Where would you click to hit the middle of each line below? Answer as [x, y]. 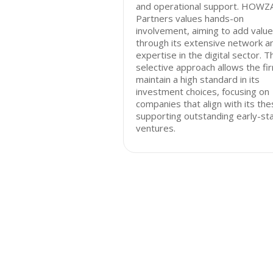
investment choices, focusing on [203, 91]
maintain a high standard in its [198, 79]
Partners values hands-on [190, 18]
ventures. [156, 128]
